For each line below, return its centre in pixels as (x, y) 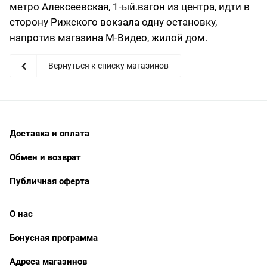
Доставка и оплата (49, 133)
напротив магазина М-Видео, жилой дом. (108, 38)
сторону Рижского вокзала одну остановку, (113, 22)
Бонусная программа (54, 238)
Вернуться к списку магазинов (108, 66)
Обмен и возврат (45, 157)
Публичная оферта (49, 181)
